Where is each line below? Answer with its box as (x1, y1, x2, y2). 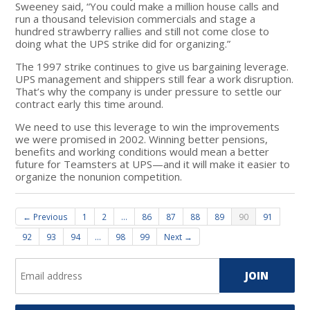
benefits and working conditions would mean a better (15, 144, 270, 158)
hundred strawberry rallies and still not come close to (15, 24, 270, 38)
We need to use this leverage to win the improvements (15, 119, 280, 134)
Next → (164, 230, 193, 242)
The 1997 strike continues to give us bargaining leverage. (15, 59, 289, 73)
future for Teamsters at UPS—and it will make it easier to (15, 156, 291, 171)
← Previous (23, 210, 69, 222)
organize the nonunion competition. (15, 169, 183, 183)
